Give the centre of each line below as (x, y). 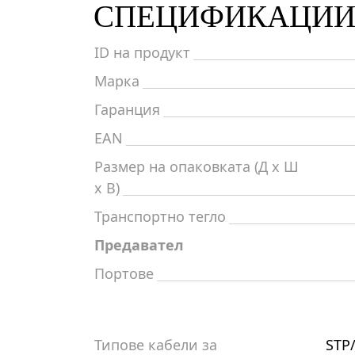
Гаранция (127, 109)
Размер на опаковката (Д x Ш (197, 166)
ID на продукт (142, 52)
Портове (124, 273)
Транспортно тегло (160, 216)
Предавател (139, 245)
